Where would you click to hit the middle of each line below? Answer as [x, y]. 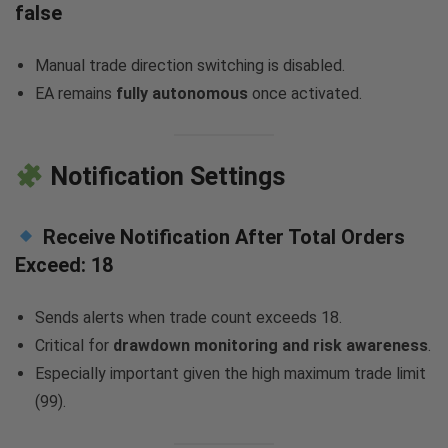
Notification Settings [164, 177]
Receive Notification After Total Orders [221, 237]
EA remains [75, 93]
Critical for [74, 346]
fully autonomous [182, 93]
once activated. [305, 93]
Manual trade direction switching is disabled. [190, 65]
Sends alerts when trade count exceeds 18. [188, 318]
